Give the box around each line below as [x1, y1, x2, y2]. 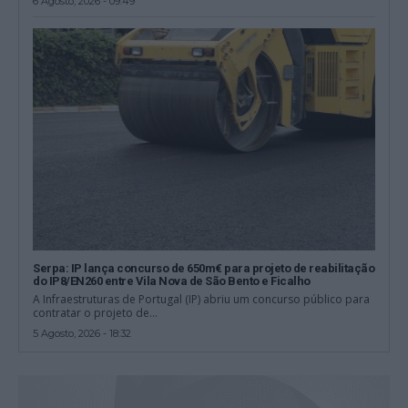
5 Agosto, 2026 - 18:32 [33, 327, 132, 341]
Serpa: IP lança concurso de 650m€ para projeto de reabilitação [33, 261, 375, 276]
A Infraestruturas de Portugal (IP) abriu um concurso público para [33, 291, 371, 308]
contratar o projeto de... [33, 305, 158, 321]
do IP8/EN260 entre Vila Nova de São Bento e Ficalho [33, 274, 311, 289]
